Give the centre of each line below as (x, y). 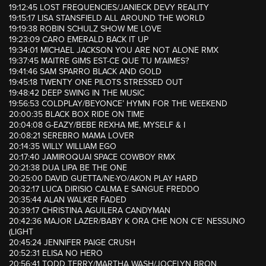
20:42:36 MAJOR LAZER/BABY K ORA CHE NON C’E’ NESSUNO (127, 221)
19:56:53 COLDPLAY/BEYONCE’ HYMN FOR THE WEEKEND (118, 104)
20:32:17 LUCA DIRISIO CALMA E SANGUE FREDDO (104, 189)
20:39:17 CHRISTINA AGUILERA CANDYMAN (90, 211)
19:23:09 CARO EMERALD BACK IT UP (79, 40)
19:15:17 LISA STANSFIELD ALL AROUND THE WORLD (107, 18)
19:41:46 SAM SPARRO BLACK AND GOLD (85, 72)
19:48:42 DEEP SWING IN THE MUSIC (77, 93)
